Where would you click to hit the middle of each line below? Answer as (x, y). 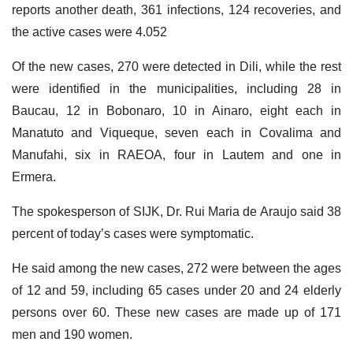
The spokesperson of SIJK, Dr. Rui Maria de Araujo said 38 (176, 212)
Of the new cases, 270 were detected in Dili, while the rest (176, 67)
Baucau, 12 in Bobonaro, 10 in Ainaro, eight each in (176, 111)
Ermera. (34, 177)
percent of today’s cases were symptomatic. (133, 234)
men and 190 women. (72, 335)
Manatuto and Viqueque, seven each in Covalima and (176, 133)
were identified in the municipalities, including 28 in (176, 89)
